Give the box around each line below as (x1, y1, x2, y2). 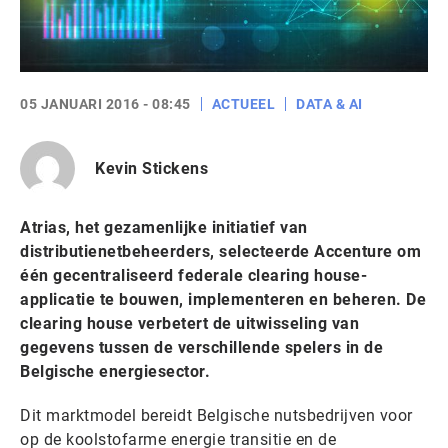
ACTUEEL (211, 96, 275, 112)
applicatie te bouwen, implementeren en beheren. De (20, 290, 426, 309)
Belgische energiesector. (20, 362, 210, 381)
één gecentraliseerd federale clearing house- (20, 266, 367, 285)
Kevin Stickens (95, 158, 208, 178)
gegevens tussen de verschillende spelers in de (20, 338, 383, 357)
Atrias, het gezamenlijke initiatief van (20, 218, 308, 237)
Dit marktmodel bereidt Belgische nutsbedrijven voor (20, 406, 413, 425)
